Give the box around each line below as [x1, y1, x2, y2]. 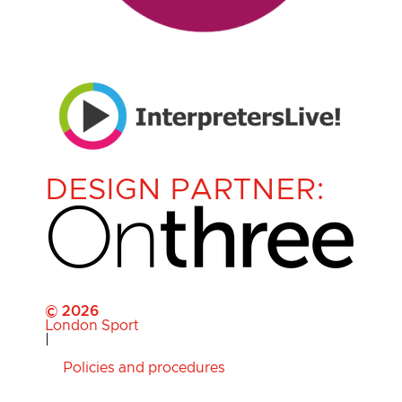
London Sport [45, 319, 139, 334]
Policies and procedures [63, 361, 225, 376]
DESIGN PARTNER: [45, 176, 325, 206]
